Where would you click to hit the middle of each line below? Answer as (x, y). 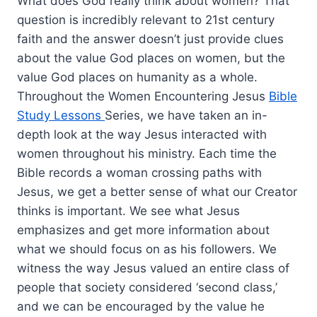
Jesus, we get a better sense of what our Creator (157, 191)
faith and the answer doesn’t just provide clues (150, 39)
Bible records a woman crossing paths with (139, 172)
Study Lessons (61, 115)
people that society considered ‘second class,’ (147, 287)
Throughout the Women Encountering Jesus (143, 96)
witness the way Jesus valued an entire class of (153, 268)
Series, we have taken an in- (186, 115)
